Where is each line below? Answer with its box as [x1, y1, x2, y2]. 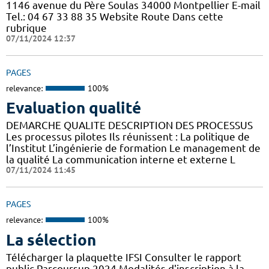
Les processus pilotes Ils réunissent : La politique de [6, 131, 250, 143]
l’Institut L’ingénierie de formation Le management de [6, 142, 261, 154]
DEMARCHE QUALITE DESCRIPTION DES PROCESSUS [6, 119, 253, 131]
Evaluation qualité [6, 99, 141, 117]
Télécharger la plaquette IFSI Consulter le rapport [6, 251, 241, 263]
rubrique [6, 22, 47, 34]
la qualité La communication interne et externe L [6, 154, 235, 166]
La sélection [6, 231, 96, 249]
